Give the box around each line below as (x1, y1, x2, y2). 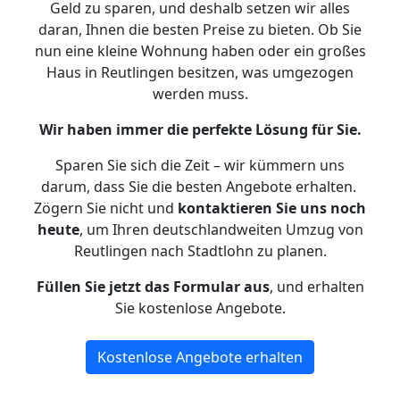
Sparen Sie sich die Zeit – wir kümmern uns (55, 155, 345, 175)
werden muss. (152, 84, 248, 104)
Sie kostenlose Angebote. (114, 298, 286, 318)
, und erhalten (269, 277, 364, 296)
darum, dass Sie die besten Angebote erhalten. (40, 177, 360, 196)
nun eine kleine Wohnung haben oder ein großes (34, 41, 366, 61)
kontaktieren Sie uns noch (178, 198, 366, 218)
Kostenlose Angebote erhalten (97, 347, 303, 367)
